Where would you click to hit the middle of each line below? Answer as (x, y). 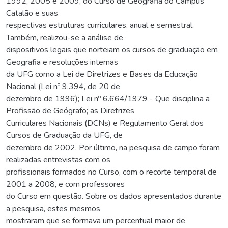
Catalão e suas (32, 13)
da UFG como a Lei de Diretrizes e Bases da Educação (102, 75)
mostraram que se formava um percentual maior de (96, 221)
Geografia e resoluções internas (62, 62)
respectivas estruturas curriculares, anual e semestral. (100, 26)
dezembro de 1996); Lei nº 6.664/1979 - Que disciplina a (108, 99)
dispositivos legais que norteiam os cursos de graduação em (112, 50)
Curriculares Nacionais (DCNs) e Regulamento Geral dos (105, 123)
